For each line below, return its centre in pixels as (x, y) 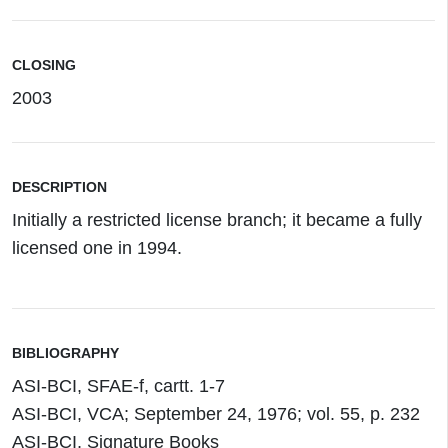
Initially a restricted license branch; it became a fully (217, 220)
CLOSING (44, 65)
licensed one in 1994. (97, 248)
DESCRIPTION (59, 187)
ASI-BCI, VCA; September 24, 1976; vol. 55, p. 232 (216, 414)
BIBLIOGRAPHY (65, 353)
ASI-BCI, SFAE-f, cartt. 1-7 (118, 386)
